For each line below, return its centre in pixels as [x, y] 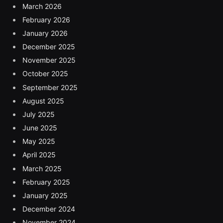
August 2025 [43, 101]
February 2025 [46, 182]
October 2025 [45, 74]
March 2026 [42, 6]
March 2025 [42, 168]
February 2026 [46, 19]
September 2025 [50, 87]
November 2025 [49, 60]
